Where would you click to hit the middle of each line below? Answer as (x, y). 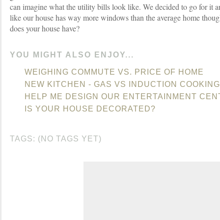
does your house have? (45, 28)
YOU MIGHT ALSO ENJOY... (72, 55)
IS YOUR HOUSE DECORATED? (90, 109)
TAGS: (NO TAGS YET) (56, 139)
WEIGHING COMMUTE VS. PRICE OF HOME (114, 72)
